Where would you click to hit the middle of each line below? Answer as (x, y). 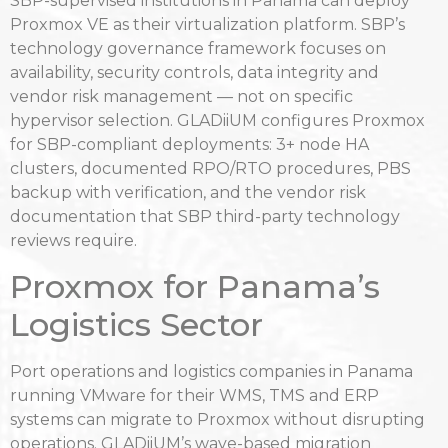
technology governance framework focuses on (198, 49)
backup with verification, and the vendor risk (188, 193)
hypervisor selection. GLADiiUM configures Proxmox (217, 121)
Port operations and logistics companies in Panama (211, 371)
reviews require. (73, 241)
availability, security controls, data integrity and (194, 73)
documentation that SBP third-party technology (205, 217)
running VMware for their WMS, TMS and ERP (194, 395)
